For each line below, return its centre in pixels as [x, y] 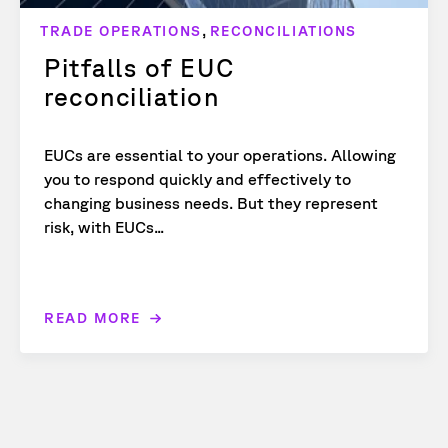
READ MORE [92, 318]
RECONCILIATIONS [283, 31]
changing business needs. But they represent [211, 203]
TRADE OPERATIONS [121, 31]
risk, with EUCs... [104, 227]
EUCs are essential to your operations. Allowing [220, 155]
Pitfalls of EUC [139, 68]
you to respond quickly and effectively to [197, 179]
